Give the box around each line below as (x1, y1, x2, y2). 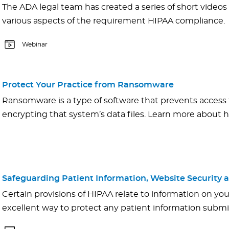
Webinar (22, 41, 48, 48)
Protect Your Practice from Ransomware (2, 81, 174, 89)
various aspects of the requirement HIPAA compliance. (2, 17, 225, 26)
